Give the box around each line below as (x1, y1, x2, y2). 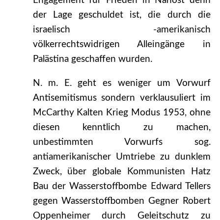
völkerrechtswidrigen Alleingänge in (32, 40, 211, 50)
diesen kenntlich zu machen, (32, 123, 211, 133)
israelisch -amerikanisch (32, 25, 211, 35)
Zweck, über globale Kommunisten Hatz (32, 167, 211, 177)
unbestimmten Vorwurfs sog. (32, 137, 211, 147)
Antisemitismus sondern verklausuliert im (32, 93, 211, 103)
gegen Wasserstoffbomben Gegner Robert (32, 196, 211, 206)
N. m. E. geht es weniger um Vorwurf (32, 79, 211, 88)
